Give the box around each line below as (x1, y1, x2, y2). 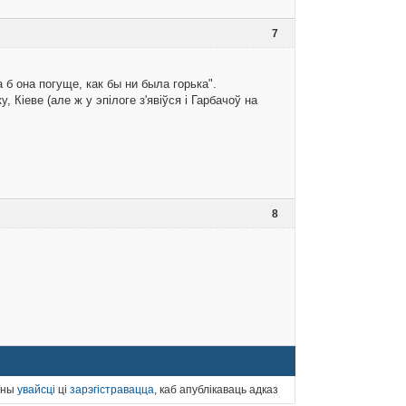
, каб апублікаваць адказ (154, 383, 278, 397)
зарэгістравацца (70, 383, 154, 397)
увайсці (17, 383, 55, 397)
